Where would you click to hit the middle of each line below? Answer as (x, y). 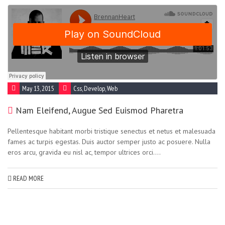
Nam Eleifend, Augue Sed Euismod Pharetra (99, 110)
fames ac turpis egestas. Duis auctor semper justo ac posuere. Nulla (109, 142)
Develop (94, 88)
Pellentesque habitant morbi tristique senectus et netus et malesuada (111, 131)
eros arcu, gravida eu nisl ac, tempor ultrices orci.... (84, 152)
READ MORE (28, 178)
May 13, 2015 (38, 88)
